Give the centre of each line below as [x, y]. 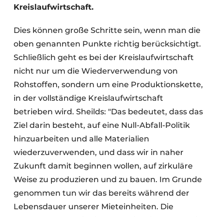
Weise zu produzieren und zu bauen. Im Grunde [108, 180]
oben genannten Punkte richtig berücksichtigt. [107, 44]
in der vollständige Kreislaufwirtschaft [88, 98]
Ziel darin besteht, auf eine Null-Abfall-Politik [102, 125]
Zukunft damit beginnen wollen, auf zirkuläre [103, 166]
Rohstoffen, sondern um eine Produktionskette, [108, 85]
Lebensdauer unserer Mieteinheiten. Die [93, 207]
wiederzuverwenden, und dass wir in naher [99, 153]
